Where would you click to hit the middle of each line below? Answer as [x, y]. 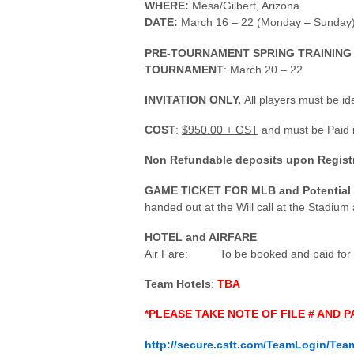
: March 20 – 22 [263, 69]
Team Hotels [178, 284]
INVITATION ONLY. [193, 99]
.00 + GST [233, 130]
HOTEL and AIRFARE [201, 237]
